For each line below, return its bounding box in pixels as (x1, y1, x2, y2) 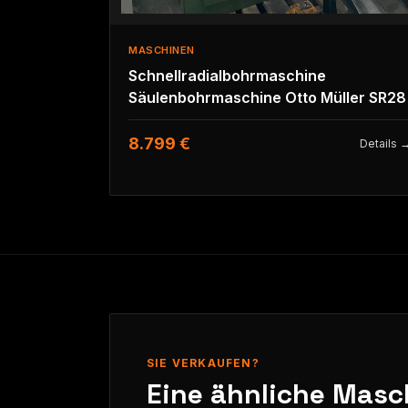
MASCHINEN (128, 44, 196, 57)
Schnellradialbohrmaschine (128, 66, 326, 86)
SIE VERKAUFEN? (147, 355, 260, 370)
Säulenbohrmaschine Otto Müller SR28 (128, 88, 406, 107)
